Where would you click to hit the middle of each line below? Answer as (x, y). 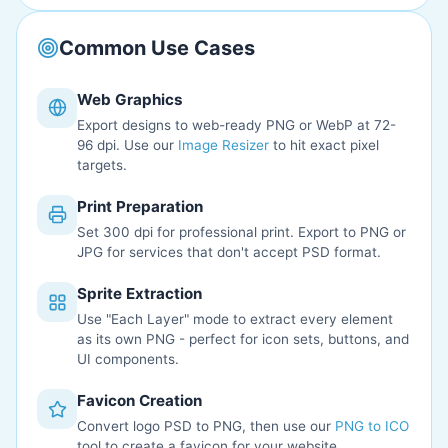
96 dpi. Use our (127, 144)
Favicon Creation (139, 401)
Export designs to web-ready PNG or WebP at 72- (236, 124)
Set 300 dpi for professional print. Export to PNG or (241, 232)
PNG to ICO (372, 426)
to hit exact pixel (324, 144)
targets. (102, 164)
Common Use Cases (157, 47)
